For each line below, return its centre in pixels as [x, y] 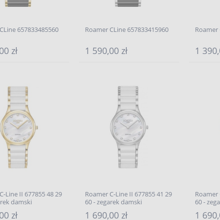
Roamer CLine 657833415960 [126, 29]
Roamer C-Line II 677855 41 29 [128, 194]
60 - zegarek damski [113, 202]
